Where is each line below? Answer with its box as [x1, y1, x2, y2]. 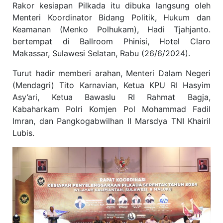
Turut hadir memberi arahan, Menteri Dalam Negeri [12, 68, 211, 79]
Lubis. [12, 128, 34, 138]
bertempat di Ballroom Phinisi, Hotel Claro [12, 36, 211, 47]
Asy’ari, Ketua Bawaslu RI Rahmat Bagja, [12, 92, 211, 103]
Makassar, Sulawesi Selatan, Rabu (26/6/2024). [12, 48, 190, 59]
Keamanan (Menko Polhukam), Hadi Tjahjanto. [12, 24, 211, 35]
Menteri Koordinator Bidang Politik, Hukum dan [12, 12, 211, 23]
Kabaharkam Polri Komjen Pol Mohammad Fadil [12, 104, 211, 114]
